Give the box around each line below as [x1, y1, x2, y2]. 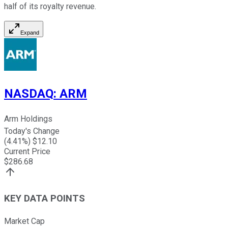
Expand [20, 30, 39, 36]
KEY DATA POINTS [4, 192, 85, 204]
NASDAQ [4, 87, 53, 101]
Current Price [4, 147, 50, 157]
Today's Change [4, 126, 60, 136]
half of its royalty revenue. [4, 2, 96, 12]
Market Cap [4, 216, 45, 226]
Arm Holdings [4, 114, 52, 124]
